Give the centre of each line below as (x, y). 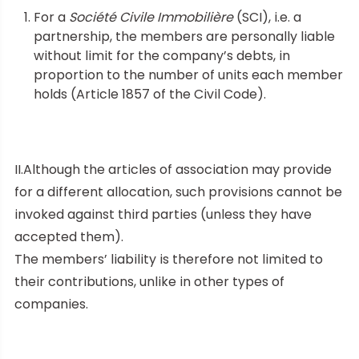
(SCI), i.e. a (267, 17)
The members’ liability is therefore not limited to (169, 259)
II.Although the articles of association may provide (173, 169)
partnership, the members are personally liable (184, 36)
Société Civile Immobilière (151, 17)
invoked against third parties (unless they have (163, 214)
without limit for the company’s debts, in (162, 55)
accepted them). (69, 236)
